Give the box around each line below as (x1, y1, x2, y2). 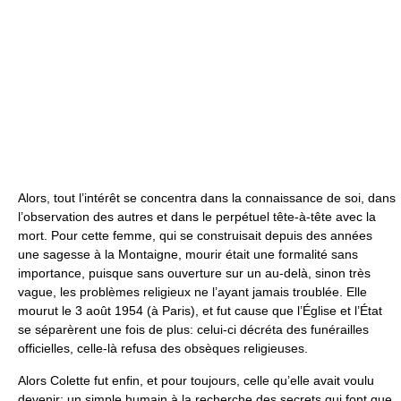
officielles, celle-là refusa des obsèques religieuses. (18, 341, 308, 355)
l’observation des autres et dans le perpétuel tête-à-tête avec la (18, 209, 376, 224)
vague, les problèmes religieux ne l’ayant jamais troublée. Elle (18, 285, 367, 299)
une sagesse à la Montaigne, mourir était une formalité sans (18, 247, 358, 261)
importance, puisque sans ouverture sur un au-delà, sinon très (18, 266, 371, 280)
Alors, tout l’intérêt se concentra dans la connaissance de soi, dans (18, 191, 396, 205)
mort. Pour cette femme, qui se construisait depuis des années (18, 228, 372, 243)
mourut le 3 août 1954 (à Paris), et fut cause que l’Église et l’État (18, 303, 382, 318)
